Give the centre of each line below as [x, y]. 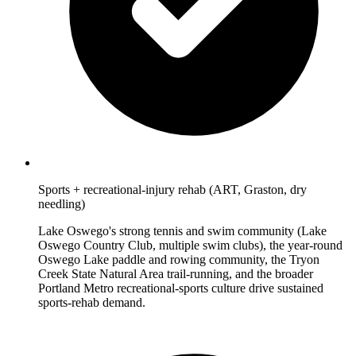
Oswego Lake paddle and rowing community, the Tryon [179, 260]
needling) [62, 204]
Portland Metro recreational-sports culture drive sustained [181, 288]
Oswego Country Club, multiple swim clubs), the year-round [190, 246]
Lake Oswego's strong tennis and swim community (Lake [182, 231]
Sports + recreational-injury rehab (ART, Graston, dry [172, 190]
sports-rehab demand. [92, 303]
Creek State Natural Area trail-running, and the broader [176, 274]
